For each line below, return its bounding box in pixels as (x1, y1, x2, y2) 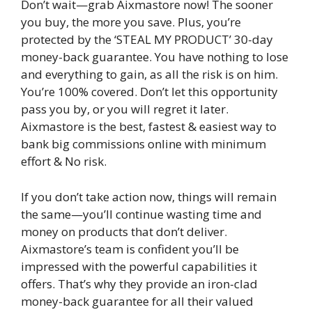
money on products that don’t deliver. (21, 223, 227, 240)
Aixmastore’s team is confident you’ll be (21, 240, 239, 257)
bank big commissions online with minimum (21, 136, 266, 153)
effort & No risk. (21, 153, 107, 170)
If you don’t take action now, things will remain (21, 188, 276, 205)
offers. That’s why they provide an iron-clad (21, 275, 258, 292)
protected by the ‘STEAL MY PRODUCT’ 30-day (21, 31, 273, 48)
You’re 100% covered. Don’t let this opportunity (21, 84, 278, 100)
